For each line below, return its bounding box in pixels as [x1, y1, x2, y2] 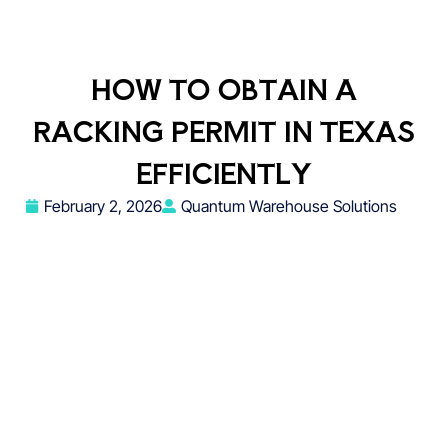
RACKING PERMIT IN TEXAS [33, 111, 415, 151]
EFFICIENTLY [136, 153, 312, 193]
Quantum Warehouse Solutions [181, 196, 397, 217]
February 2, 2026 [44, 196, 162, 217]
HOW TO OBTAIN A [90, 69, 358, 109]
